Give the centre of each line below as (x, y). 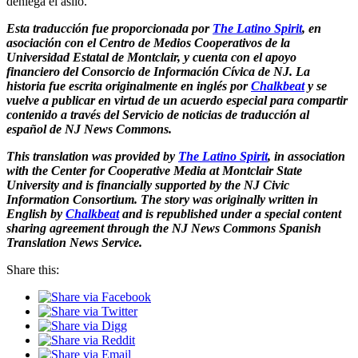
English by (36, 213)
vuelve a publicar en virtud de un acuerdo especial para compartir (177, 100)
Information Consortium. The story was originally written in (162, 199)
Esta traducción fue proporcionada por (109, 28)
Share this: (33, 269)
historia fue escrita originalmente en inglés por (129, 86)
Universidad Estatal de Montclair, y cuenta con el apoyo (151, 57)
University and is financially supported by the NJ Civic (148, 185)
